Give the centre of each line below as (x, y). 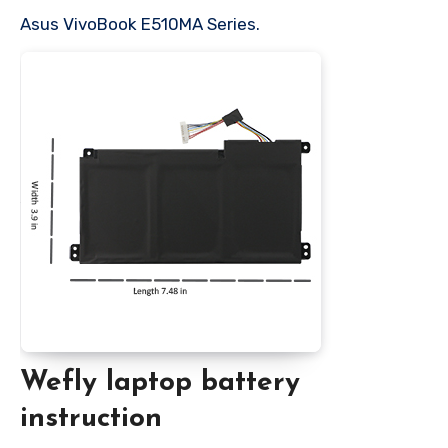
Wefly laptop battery (160, 383)
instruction (91, 419)
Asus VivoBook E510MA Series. (140, 24)
